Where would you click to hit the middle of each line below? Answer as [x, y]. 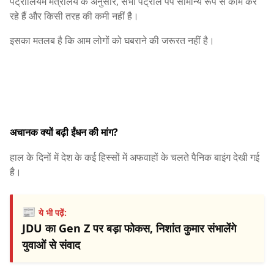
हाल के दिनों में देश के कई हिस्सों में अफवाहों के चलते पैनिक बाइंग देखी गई [135, 157]
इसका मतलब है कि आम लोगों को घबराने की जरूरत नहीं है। [112, 41]
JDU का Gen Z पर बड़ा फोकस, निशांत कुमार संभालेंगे [129, 228]
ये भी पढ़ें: [53, 212]
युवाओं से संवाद [51, 244]
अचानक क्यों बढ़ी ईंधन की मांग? [64, 132]
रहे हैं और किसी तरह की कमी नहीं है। [74, 16]
